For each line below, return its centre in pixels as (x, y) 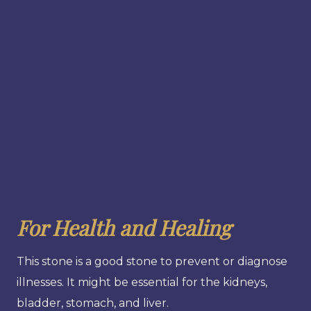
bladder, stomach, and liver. (93, 303)
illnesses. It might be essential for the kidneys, (142, 282)
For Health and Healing (124, 227)
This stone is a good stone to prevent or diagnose (152, 261)
